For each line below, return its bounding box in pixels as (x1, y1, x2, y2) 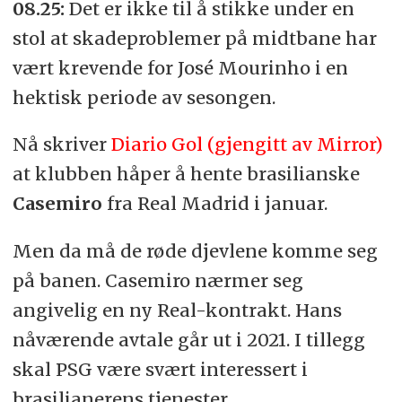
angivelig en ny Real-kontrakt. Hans (12, 299, 342, 322)
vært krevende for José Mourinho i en (12, 56, 348, 79)
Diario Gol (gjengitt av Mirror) (110, 133, 383, 156)
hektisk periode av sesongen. (12, 85, 275, 109)
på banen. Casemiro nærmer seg (12, 269, 303, 293)
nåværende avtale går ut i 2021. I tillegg (12, 328, 365, 352)
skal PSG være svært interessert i (12, 358, 308, 381)
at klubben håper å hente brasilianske (12, 162, 360, 186)
